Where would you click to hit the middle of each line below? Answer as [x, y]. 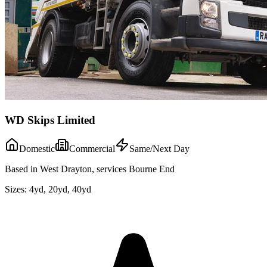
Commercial [92, 149]
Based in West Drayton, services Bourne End [90, 169]
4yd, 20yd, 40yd [60, 190]
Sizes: [16, 190]
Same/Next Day [159, 149]
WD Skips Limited [50, 120]
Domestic [37, 149]
